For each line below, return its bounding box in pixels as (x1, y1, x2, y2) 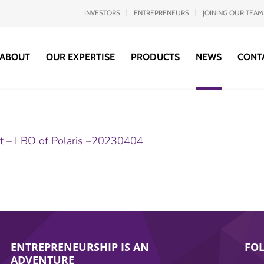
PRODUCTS (130, 51, 180, 62)
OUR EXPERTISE (45, 51, 115, 62)
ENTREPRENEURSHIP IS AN (11, 240, 150, 254)
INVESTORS (84, 8, 121, 17)
